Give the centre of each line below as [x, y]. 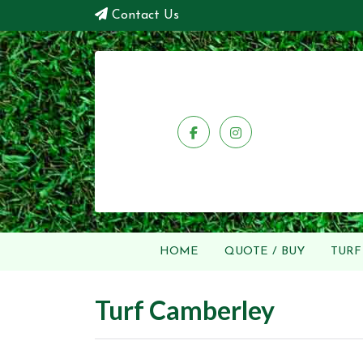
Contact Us [145, 15]
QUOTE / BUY [264, 252]
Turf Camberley [185, 310]
